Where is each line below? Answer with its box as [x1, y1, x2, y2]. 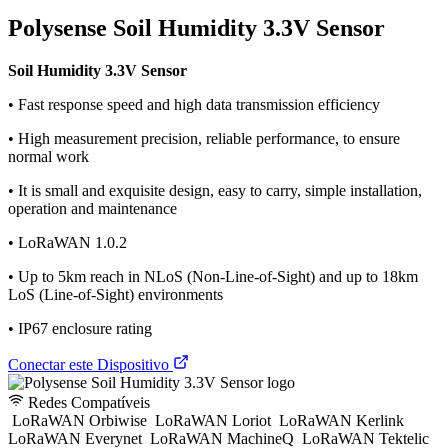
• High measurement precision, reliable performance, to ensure [8, 129, 400, 147]
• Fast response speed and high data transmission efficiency [8, 95, 380, 113]
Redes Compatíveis [24, 393, 150, 411]
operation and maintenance [8, 199, 177, 217]
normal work [8, 147, 89, 165]
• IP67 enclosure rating [8, 319, 152, 337]
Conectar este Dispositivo [8, 355, 173, 373]
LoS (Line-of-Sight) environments [8, 285, 223, 303]
